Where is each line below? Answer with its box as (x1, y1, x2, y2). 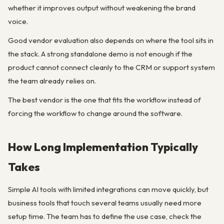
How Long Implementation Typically (8, 139, 198, 154)
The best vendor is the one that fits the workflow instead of (8, 95, 201, 105)
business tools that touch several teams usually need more (8, 198, 201, 208)
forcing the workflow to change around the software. (8, 108, 182, 118)
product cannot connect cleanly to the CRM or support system (8, 62, 215, 72)
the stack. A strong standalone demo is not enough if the (8, 49, 192, 59)
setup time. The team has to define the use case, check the (8, 211, 201, 221)
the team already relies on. (8, 76, 96, 86)
